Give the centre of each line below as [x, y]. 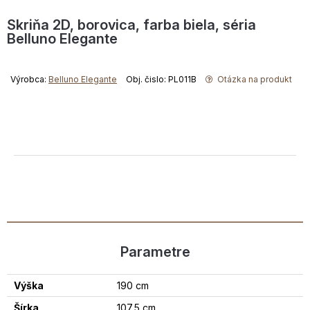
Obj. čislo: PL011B [161, 79]
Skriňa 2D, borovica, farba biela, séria [131, 25]
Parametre [155, 252]
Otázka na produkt [254, 79]
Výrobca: [29, 79]
